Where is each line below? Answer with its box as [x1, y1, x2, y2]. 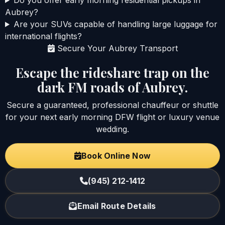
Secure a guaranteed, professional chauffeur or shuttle [7, 100, 218, 110]
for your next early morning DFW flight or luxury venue [6, 112, 219, 123]
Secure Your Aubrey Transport [54, 43, 178, 53]
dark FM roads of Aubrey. [37, 78, 188, 95]
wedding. [96, 124, 129, 135]
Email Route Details [77, 201, 156, 211]
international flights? [5, 31, 82, 41]
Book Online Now [81, 151, 151, 161]
